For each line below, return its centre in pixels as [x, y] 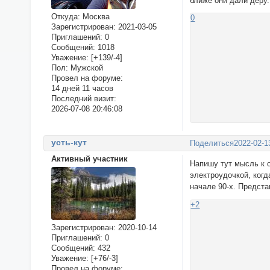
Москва [95, 16]
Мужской [85, 67]
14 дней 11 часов [82, 88]
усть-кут [69, 143]
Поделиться [212, 143]
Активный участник [89, 159]
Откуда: [65, 16]
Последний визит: [83, 98]
